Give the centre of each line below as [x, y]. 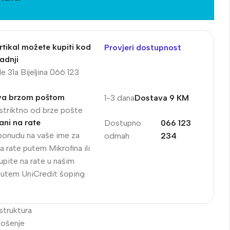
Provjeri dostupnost [142, 47]
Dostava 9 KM [161, 98]
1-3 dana [119, 98]
